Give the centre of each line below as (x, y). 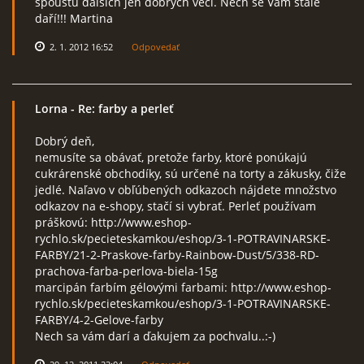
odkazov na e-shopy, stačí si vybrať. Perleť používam (175, 206)
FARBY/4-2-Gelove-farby (99, 320)
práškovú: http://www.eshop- (113, 222)
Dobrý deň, (65, 141)
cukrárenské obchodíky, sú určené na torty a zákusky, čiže (191, 173)
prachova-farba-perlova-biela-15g (126, 271)
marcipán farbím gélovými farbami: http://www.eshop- (183, 287)
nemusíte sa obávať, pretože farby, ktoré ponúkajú (171, 157)
